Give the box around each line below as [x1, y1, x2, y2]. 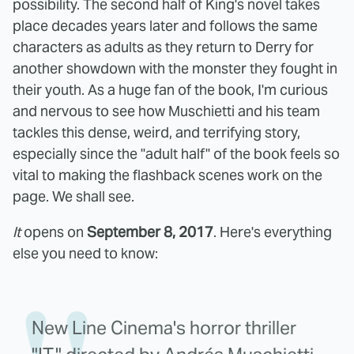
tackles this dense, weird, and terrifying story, [13, 122, 300, 141]
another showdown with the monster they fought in [13, 58, 337, 77]
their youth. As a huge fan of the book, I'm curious [13, 80, 328, 99]
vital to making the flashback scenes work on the [13, 165, 322, 184]
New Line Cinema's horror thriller [32, 315, 296, 340]
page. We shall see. [13, 186, 134, 205]
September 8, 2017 [87, 222, 213, 241]
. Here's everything [213, 222, 332, 241]
